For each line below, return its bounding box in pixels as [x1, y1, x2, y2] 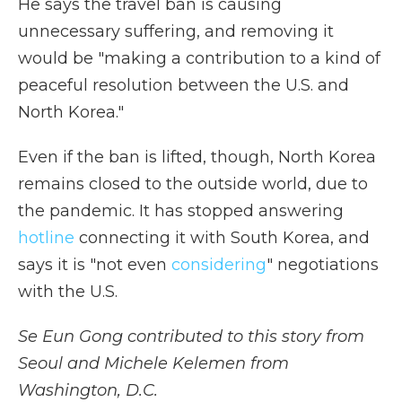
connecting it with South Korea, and [74, 228, 370, 249]
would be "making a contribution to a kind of [18, 48, 380, 69]
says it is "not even [18, 255, 171, 275]
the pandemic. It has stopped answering [18, 201, 344, 222]
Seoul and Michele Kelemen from [18, 354, 289, 374]
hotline [18, 228, 74, 249]
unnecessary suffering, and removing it [18, 22, 334, 42]
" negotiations [267, 255, 379, 275]
